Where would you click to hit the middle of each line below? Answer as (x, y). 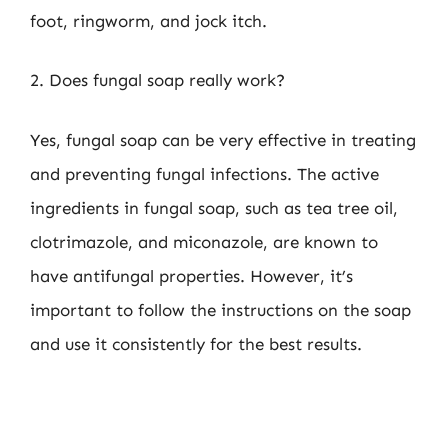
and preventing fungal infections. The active (204, 173)
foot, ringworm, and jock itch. (148, 20)
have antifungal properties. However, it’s (191, 275)
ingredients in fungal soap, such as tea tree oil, (214, 207)
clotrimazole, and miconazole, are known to (204, 241)
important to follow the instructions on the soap (220, 309)
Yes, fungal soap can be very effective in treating (223, 139)
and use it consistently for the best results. (196, 343)
